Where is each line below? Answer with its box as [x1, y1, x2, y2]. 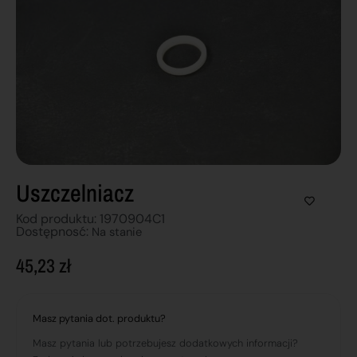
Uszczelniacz [16, 177, 134, 210]
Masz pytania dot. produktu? [33, 312, 166, 326]
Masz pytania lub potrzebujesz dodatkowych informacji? [33, 336, 298, 351]
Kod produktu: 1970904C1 [16, 210, 165, 228]
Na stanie [92, 224, 142, 241]
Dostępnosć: [16, 223, 92, 241]
